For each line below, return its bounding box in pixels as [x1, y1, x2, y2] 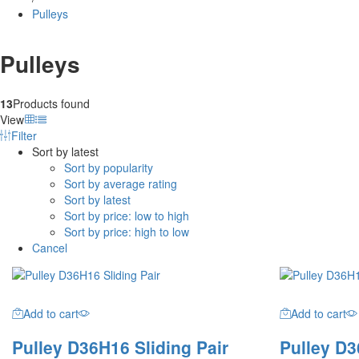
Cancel [32, 239, 67, 256]
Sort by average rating [64, 175, 177, 192]
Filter [11, 127, 37, 143]
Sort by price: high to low [64, 223, 189, 240]
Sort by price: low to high [64, 207, 189, 224]
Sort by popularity [64, 159, 153, 175]
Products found [13, 95, 90, 111]
